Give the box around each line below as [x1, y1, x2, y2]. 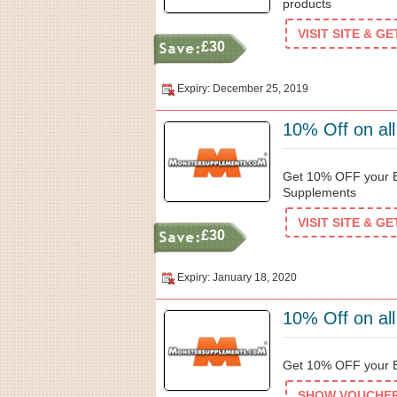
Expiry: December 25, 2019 [177, 82, 308, 95]
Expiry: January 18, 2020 [177, 271, 297, 284]
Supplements [283, 185, 356, 199]
